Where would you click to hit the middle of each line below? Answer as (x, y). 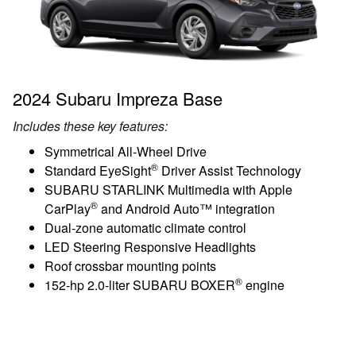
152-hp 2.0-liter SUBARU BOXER (140, 285)
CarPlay (68, 209)
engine (263, 285)
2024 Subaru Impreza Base (118, 99)
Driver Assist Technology (230, 171)
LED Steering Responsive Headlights (150, 247)
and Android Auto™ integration (186, 209)
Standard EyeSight (98, 171)
